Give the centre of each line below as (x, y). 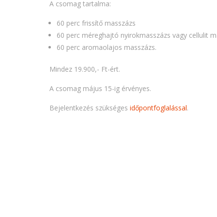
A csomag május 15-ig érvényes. (100, 89)
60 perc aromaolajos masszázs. (107, 47)
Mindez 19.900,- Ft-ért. (85, 69)
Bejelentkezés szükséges (90, 108)
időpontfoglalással (158, 108)
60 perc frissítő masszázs (96, 23)
